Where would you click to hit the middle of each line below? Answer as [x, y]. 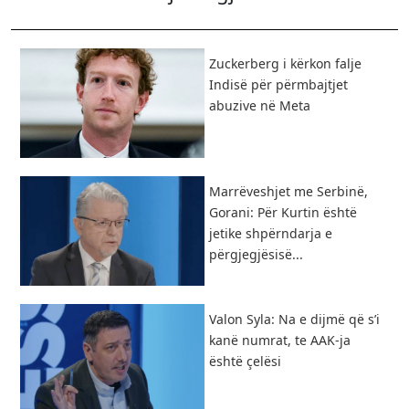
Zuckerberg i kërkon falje [285, 63]
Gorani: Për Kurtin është [283, 212]
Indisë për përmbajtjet [278, 84]
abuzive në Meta [260, 105]
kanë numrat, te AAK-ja [280, 340]
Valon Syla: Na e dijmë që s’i [294, 319]
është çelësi [245, 361]
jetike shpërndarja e [271, 233]
